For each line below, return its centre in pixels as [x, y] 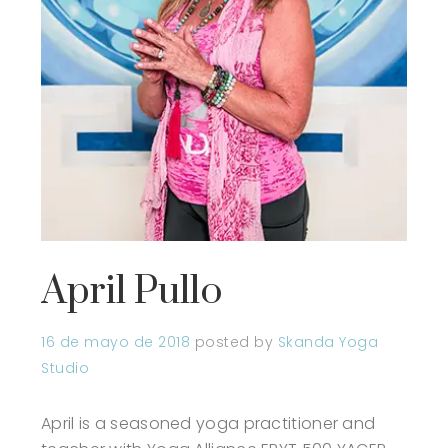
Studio [65, 368]
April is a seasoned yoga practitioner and [208, 424]
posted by [236, 342]
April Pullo [132, 292]
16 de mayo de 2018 [115, 342]
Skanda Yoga [327, 342]
